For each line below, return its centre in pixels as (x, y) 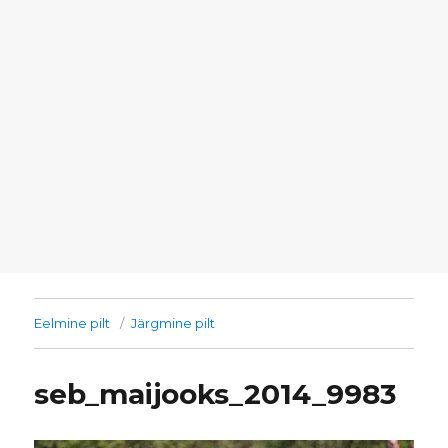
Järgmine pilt (173, 323)
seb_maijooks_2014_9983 (215, 394)
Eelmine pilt (72, 323)
